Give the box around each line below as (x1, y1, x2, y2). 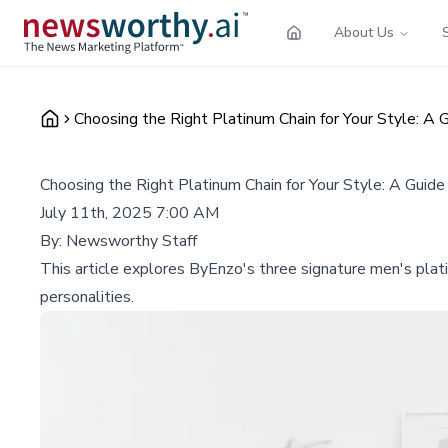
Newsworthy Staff (66, 229, 197, 252)
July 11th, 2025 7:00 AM (40, 201, 219, 224)
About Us (334, 22, 394, 42)
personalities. (40, 285, 134, 308)
